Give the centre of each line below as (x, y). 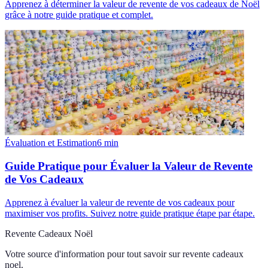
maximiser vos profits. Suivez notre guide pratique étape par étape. (130, 213)
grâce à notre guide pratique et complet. (79, 15)
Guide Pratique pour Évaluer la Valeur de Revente (129, 166)
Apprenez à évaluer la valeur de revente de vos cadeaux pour (120, 202)
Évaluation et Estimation (51, 143)
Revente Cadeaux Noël (49, 233)
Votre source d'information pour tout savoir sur (92, 254)
